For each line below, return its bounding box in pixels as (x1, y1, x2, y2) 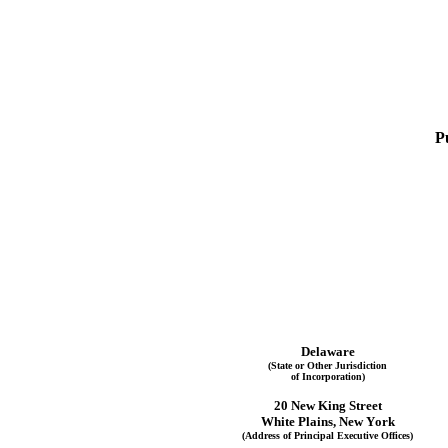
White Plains (260, 414, 333, 430)
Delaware (300, 344, 355, 360)
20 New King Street (273, 398, 382, 414)
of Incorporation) (290, 371, 365, 383)
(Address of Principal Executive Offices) (242, 430, 413, 442)
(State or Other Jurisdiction (268, 360, 387, 372)
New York (338, 414, 395, 430)
